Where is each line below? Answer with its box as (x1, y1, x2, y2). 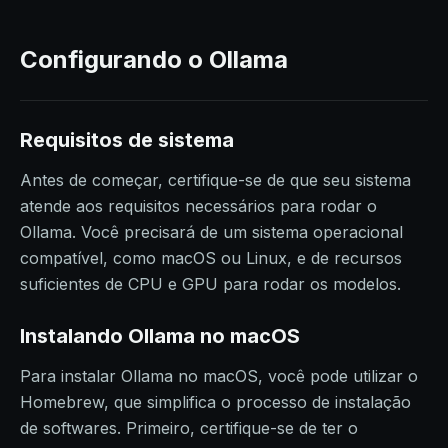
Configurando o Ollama (20, 45, 288, 74)
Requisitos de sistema (20, 128, 234, 152)
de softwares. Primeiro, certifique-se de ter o (20, 418, 358, 438)
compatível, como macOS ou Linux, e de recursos (20, 248, 402, 268)
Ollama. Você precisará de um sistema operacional (20, 222, 403, 242)
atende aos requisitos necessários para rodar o (20, 196, 377, 216)
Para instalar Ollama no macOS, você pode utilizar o (20, 366, 418, 386)
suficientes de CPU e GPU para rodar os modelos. (20, 274, 401, 294)
